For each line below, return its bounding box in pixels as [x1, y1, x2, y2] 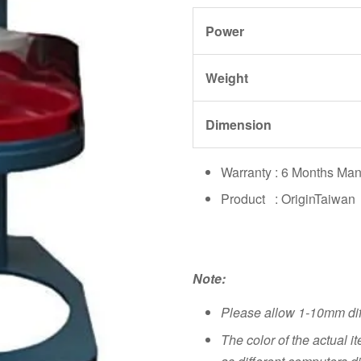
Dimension [205, 115, 272, 134]
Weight [205, 68, 248, 87]
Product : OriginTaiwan [221, 189, 355, 209]
